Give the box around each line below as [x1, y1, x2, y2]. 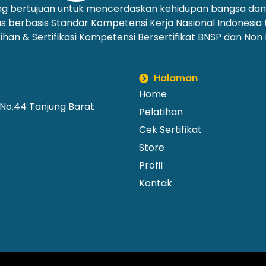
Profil [139, 158, 163, 172]
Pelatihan [139, 104, 183, 119]
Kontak [139, 176, 172, 190]
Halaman [154, 71, 198, 85]
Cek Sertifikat [139, 122, 202, 137]
